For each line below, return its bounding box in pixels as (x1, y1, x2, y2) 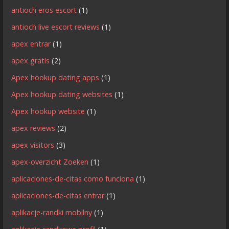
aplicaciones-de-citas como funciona (11, 173, 134, 184)
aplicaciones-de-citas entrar (11, 190, 105, 200)
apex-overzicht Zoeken (11, 156, 89, 167)
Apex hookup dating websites (11, 89, 113, 99)
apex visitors (11, 140, 55, 150)
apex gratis (11, 55, 50, 65)
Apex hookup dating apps (11, 72, 100, 82)
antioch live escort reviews (11, 21, 100, 32)
